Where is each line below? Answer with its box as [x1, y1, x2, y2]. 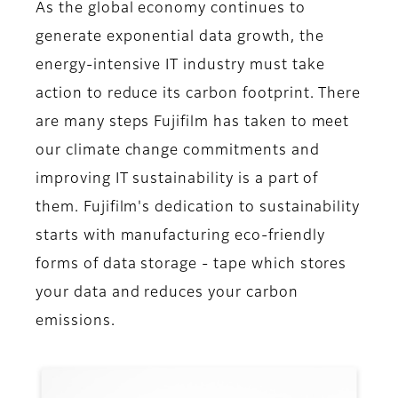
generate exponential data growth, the [36, 30, 324, 45]
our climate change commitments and [36, 144, 320, 159]
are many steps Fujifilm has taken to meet [36, 115, 350, 131]
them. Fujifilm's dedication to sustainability [36, 201, 361, 216]
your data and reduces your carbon [36, 286, 298, 301]
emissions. [36, 314, 115, 330]
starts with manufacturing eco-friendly [36, 229, 325, 244]
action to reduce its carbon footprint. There [36, 87, 362, 102]
